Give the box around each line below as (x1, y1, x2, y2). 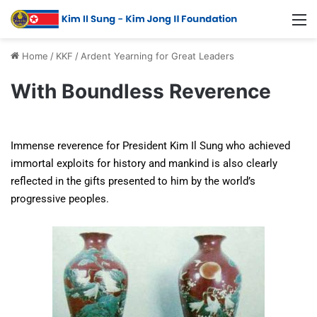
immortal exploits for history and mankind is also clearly (11, 157, 277, 171)
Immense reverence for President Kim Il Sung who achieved (11, 139, 290, 153)
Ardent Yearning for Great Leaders (81, 50, 234, 62)
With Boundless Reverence (11, 79, 271, 104)
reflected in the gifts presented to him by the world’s (11, 175, 255, 188)
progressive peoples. (11, 192, 109, 206)
